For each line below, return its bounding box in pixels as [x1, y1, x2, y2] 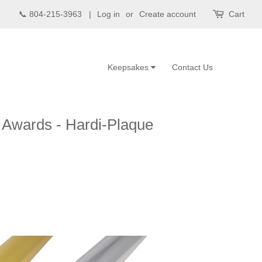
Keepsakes [108, 63, 151, 72]
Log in [97, 9, 120, 19]
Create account [139, 9, 196, 19]
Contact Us [172, 63, 213, 72]
